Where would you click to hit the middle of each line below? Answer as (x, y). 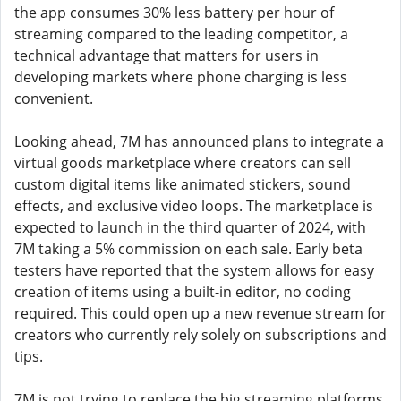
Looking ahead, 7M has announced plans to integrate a (199, 141)
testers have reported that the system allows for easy (194, 270)
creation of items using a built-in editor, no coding (183, 292)
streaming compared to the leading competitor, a (181, 34)
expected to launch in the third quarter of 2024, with (190, 227)
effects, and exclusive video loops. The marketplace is (194, 206)
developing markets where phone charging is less (181, 77)
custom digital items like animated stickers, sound (183, 184)
